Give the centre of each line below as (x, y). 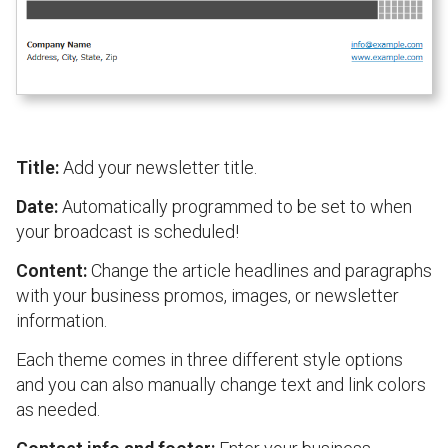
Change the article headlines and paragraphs (259, 270)
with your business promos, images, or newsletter (207, 295)
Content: (51, 270)
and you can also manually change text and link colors (221, 384)
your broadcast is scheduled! (127, 231)
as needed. (58, 409)
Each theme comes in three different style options (209, 359)
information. (61, 320)
